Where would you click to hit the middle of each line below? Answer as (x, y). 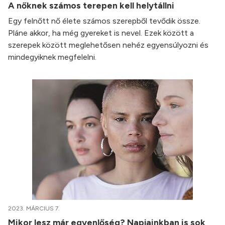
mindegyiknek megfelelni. (52, 57)
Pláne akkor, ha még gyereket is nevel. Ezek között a (101, 33)
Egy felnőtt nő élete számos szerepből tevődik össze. (104, 21)
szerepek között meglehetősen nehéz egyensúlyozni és (108, 45)
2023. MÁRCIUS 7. (34, 208)
